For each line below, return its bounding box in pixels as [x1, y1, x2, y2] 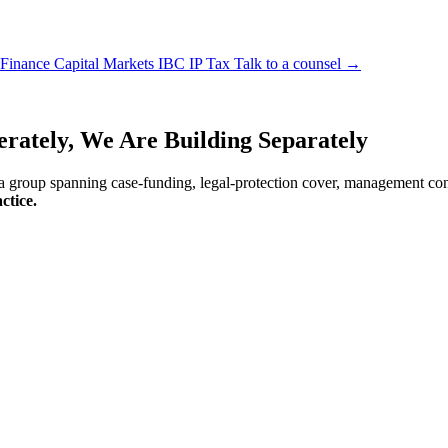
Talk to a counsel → [234, 55, 361, 72]
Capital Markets [54, 55, 158, 72]
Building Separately [164, 126, 368, 153]
